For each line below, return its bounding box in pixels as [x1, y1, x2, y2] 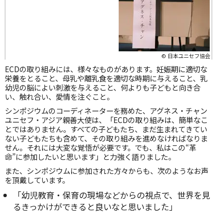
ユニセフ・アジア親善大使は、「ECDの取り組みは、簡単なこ [5, 114, 208, 125]
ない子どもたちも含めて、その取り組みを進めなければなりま [5, 133, 208, 143]
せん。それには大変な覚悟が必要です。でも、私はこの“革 [5, 142, 196, 153]
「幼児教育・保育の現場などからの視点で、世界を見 [13, 189, 210, 201]
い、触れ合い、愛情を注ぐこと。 [5, 91, 114, 102]
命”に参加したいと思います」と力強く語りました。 [5, 151, 175, 162]
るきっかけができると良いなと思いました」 [13, 201, 177, 213]
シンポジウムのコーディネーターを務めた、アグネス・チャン [5, 105, 207, 116]
